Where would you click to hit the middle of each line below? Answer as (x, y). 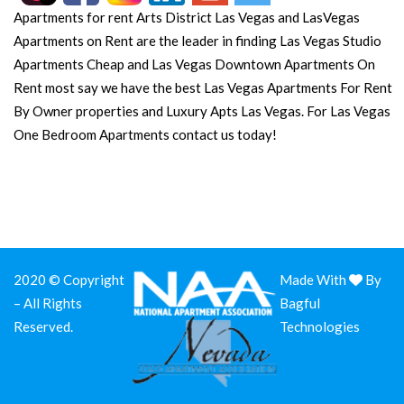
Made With (314, 280)
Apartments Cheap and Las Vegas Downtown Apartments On (194, 64)
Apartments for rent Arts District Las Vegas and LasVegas (187, 18)
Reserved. (43, 327)
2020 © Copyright (69, 280)
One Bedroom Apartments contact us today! (145, 135)
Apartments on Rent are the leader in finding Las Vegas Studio (197, 41)
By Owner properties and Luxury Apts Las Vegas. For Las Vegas (202, 111)
